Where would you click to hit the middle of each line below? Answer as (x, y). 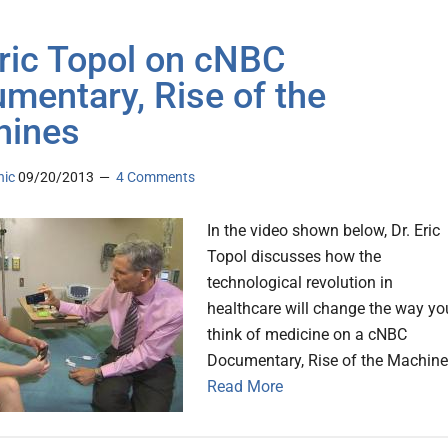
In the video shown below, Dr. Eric (323, 231)
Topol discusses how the (294, 257)
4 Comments (155, 177)
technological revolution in (300, 283)
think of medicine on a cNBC (307, 335)
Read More (245, 387)
